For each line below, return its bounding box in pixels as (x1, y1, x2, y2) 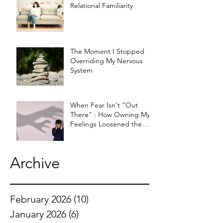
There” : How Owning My (70, 110, 150, 119)
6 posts (79, 208, 111, 220)
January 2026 (10, 208, 66, 220)
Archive (10, 154, 60, 172)
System (70, 66, 93, 75)
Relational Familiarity (70, 1, 133, 10)
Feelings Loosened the (70, 119, 142, 128)
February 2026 (10, 193, 71, 205)
